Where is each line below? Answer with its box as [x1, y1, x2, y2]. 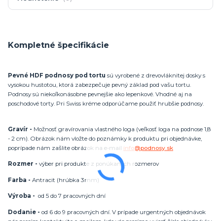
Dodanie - [8, 208, 40, 216]
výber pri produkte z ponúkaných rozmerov [37, 160, 159, 168]
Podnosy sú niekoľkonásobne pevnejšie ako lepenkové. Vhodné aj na [8, 91, 192, 98]
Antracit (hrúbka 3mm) [31, 176, 99, 184]
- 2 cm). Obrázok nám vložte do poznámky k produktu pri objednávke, [8, 135, 202, 142]
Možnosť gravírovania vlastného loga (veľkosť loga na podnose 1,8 [34, 125, 211, 133]
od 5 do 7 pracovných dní [35, 192, 106, 200]
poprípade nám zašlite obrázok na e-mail [8, 144, 123, 151]
